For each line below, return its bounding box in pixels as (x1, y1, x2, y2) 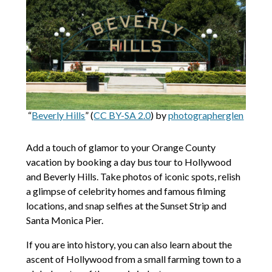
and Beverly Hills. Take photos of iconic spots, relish (25, 170, 240, 182)
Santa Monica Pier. (25, 214, 103, 226)
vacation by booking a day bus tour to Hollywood (25, 155, 231, 168)
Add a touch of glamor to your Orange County (25, 141, 216, 153)
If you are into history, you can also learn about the (25, 238, 232, 250)
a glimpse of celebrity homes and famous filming (25, 185, 226, 197)
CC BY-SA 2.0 (93, 109, 151, 121)
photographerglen (168, 109, 244, 121)
